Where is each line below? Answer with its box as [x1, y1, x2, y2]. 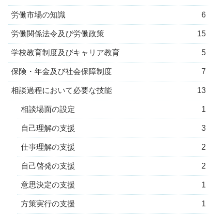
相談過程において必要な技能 [11, 86, 112, 95]
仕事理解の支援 [21, 143, 75, 152]
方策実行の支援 [21, 200, 75, 208]
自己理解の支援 [21, 124, 75, 133]
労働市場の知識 [11, 11, 65, 19]
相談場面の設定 [21, 105, 75, 114]
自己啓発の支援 [21, 162, 75, 170]
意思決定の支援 [21, 181, 75, 189]
